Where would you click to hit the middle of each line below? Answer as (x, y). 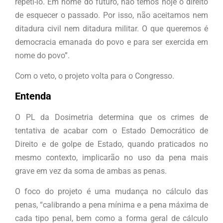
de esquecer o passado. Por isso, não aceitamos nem (111, 15)
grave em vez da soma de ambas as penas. (91, 171)
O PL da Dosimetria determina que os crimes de (111, 117)
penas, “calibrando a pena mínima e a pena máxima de (111, 205)
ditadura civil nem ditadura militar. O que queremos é (111, 28)
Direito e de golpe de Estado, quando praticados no (111, 144)
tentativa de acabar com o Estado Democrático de (111, 130)
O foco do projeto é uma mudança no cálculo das (111, 192)
